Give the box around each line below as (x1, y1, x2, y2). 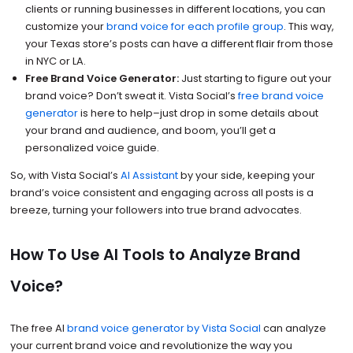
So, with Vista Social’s (9, 167, 121, 183)
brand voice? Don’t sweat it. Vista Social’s (25, 87, 239, 103)
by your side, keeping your (177, 167, 315, 183)
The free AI (9, 321, 67, 336)
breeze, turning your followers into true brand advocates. (9, 202, 302, 217)
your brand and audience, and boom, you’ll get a (25, 122, 277, 138)
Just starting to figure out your (179, 70, 333, 86)
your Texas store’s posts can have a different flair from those (25, 35, 334, 51)
